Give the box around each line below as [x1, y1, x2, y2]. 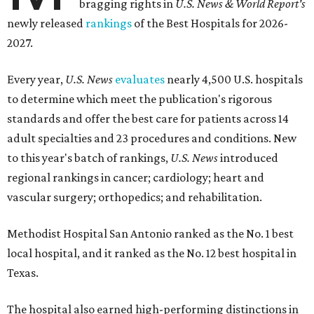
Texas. [7, 266, 39, 280]
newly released [7, 16, 86, 30]
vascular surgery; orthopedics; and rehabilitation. [7, 190, 262, 204]
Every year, [7, 72, 65, 86]
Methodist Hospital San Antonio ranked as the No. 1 [7, 226, 272, 240]
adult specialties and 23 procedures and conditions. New [7, 131, 296, 145]
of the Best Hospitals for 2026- [132, 16, 288, 30]
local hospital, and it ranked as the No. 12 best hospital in [7, 246, 296, 260]
